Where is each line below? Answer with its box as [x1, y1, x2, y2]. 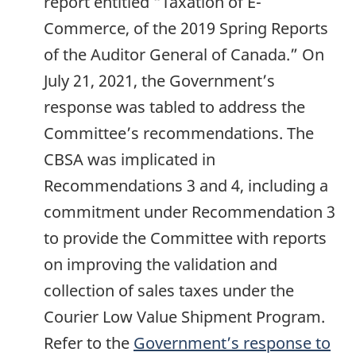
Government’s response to [133, 332, 331, 354]
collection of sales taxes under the [44, 280, 294, 302]
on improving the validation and [44, 253, 277, 276]
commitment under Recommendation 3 [44, 201, 335, 223]
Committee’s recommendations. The [44, 122, 314, 145]
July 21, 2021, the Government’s [44, 70, 275, 92]
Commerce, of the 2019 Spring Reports [44, 17, 328, 40]
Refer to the [44, 332, 133, 354]
